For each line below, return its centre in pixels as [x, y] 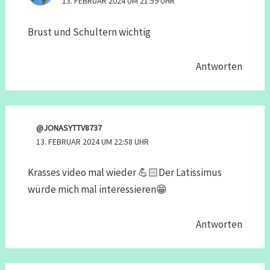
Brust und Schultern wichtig [89, 32]
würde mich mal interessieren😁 [97, 190]
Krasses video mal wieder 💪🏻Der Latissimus [124, 173]
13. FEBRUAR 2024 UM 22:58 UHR [93, 141]
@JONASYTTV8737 [69, 127]
